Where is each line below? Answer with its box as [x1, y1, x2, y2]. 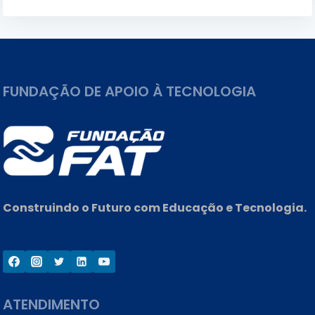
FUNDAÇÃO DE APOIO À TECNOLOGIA [3, 81, 256, 101]
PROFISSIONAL [65, 29, 141, 41]
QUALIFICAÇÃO [65, 13, 141, 25]
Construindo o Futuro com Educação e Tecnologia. [3, 200, 307, 217]
